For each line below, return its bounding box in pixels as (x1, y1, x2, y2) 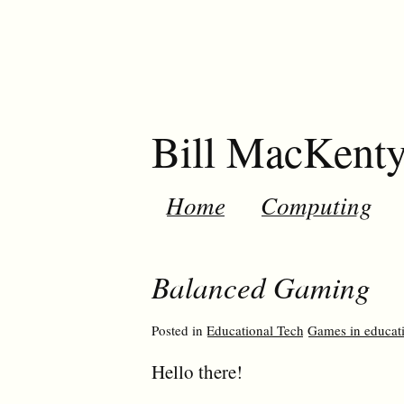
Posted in (151, 321, 207, 339)
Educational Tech (207, 321, 304, 339)
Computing (261, 188, 372, 221)
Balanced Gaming (151, 267, 371, 307)
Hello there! (151, 359, 243, 384)
